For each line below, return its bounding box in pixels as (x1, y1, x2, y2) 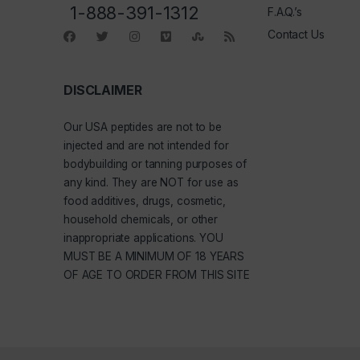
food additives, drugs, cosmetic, (63, 194, 226, 207)
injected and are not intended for (63, 138, 229, 152)
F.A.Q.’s (268, 4, 302, 18)
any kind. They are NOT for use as (63, 175, 239, 189)
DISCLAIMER (63, 81, 142, 98)
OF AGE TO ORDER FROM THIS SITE (63, 268, 250, 281)
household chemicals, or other (63, 212, 218, 226)
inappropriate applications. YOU (63, 231, 223, 244)
